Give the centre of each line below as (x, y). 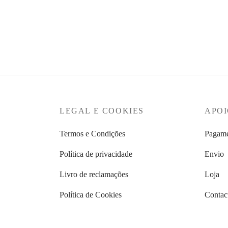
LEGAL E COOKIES (102, 111)
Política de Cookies (91, 195)
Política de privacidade (96, 154)
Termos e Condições (92, 133)
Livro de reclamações (94, 175)
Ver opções (77, 25)
